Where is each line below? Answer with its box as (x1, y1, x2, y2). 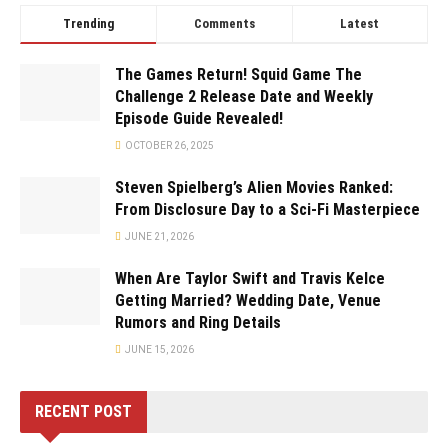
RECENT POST (35, 402, 132, 422)
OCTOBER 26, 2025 (123, 140, 214, 152)
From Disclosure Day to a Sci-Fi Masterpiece (115, 200, 420, 220)
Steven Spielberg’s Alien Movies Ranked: (115, 178, 393, 198)
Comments (193, 16, 255, 32)
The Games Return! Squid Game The (115, 65, 362, 85)
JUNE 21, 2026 (123, 231, 194, 243)
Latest (340, 16, 380, 32)
